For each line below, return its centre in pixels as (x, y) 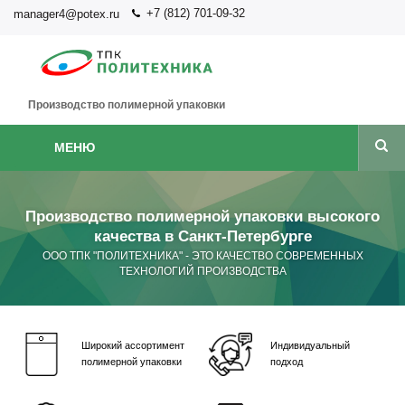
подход (286, 362)
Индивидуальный (310, 345)
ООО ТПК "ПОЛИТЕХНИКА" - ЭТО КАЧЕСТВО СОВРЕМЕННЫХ (202, 256)
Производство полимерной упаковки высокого (202, 217)
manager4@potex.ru (66, 14)
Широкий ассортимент (132, 345)
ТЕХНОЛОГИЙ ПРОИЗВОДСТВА (202, 271)
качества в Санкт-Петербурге (202, 236)
